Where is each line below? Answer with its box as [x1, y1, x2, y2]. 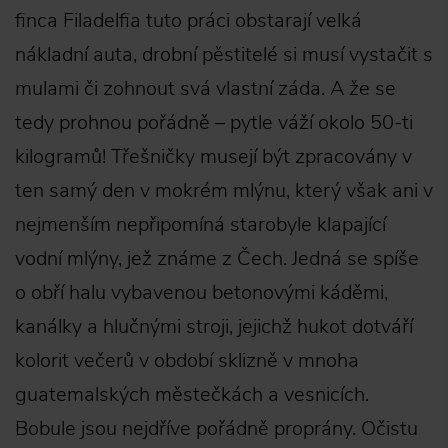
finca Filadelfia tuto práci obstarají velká [15, 7, 362, 34]
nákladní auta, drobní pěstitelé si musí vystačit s [15, 41, 433, 68]
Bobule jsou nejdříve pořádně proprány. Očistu [15, 415, 418, 442]
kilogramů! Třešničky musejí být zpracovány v [15, 143, 412, 170]
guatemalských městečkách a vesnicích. [15, 381, 369, 408]
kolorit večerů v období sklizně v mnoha [15, 347, 359, 374]
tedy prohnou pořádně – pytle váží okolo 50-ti [15, 109, 413, 136]
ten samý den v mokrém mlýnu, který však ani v [15, 177, 433, 204]
